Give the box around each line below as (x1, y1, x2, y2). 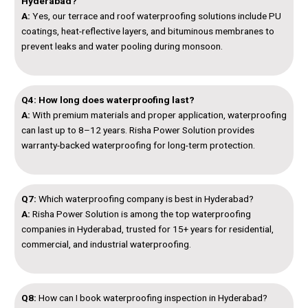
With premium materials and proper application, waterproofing (30, 109, 287, 120)
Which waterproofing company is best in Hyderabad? (36, 192, 254, 204)
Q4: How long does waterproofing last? (21, 93, 195, 105)
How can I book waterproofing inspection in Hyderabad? (36, 291, 267, 303)
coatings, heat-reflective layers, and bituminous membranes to (21, 25, 274, 36)
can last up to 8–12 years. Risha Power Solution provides (21, 124, 254, 135)
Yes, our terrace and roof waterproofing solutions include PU (30, 10, 281, 21)
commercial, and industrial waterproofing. (21, 238, 191, 250)
